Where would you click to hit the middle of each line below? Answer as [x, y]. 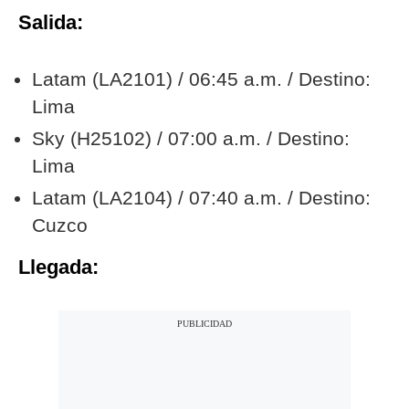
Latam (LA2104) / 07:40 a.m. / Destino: [201, 198]
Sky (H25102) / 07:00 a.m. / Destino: [191, 139]
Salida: [51, 23]
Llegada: [58, 267]
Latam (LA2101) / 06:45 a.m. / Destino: [201, 79]
